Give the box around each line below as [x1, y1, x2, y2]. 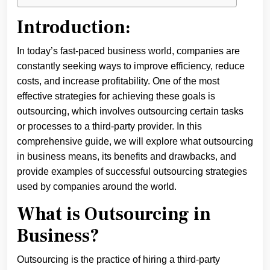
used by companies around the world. [17, 181, 177, 192]
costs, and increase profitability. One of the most [17, 76, 219, 86]
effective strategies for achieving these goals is [17, 91, 215, 101]
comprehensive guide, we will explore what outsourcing [17, 136, 253, 146]
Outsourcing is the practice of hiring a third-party [17, 254, 220, 265]
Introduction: [17, 16, 131, 39]
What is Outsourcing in [17, 202, 211, 226]
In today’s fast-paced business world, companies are [17, 46, 240, 56]
